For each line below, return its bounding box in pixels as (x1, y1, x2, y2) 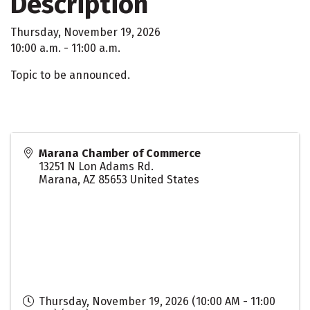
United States (130, 172, 199, 186)
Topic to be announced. (10, 68, 130, 82)
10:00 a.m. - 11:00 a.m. (10, 41, 120, 55)
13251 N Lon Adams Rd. (39, 159, 154, 173)
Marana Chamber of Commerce (39, 146, 201, 160)
